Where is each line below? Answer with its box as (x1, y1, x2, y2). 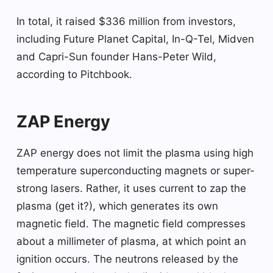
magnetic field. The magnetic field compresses (16, 217, 246, 230)
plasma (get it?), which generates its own (16, 199, 218, 212)
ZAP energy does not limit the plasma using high (16, 146, 253, 159)
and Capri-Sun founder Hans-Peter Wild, (16, 50, 216, 63)
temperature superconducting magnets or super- (16, 164, 255, 177)
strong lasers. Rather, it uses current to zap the (16, 182, 246, 194)
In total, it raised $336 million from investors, (16, 15, 236, 27)
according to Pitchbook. (16, 68, 132, 80)
